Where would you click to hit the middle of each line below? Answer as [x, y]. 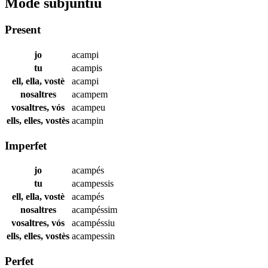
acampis [87, 68]
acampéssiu [93, 223]
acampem [90, 94]
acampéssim [95, 210]
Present [23, 30]
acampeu [89, 107]
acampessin [93, 236]
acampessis [93, 184]
